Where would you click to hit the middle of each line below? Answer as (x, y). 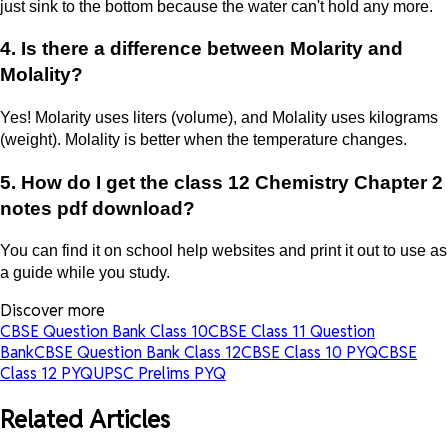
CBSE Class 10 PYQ (309, 353)
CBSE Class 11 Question (291, 332)
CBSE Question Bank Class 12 (137, 353)
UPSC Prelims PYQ (159, 374)
